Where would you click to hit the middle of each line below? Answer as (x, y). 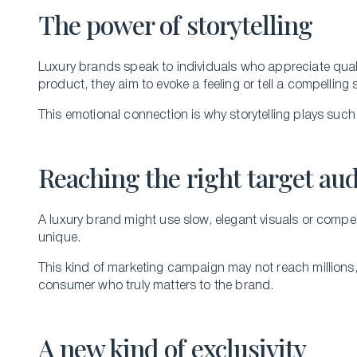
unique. (61, 238)
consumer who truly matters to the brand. (156, 286)
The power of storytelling (175, 24)
